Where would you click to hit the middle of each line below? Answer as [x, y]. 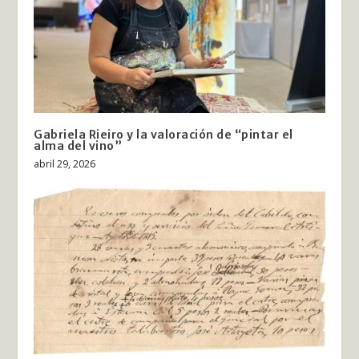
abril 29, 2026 [65, 164]
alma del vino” [78, 146]
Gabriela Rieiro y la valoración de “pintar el [163, 135]
